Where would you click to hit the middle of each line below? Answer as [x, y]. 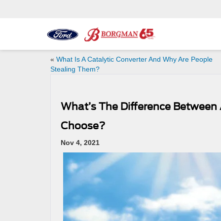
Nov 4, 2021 [80, 143]
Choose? [83, 126]
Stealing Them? [75, 69]
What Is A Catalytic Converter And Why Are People [134, 59]
